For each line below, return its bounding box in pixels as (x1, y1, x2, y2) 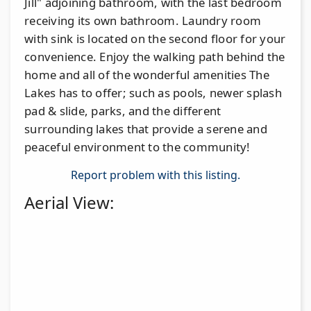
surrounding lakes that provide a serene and (24, 120, 267, 137)
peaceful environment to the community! (24, 138, 251, 155)
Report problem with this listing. (71, 167, 240, 183)
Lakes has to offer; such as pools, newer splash (24, 84, 282, 101)
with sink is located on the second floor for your (24, 30, 286, 47)
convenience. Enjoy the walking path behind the (24, 48, 285, 65)
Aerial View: (24, 190, 114, 214)
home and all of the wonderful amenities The (24, 66, 269, 83)
